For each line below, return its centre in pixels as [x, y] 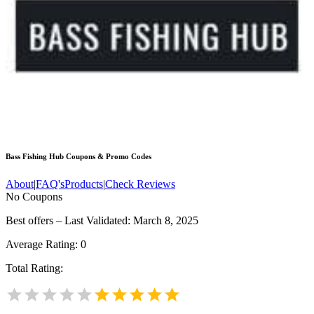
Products [84, 184]
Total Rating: [34, 268]
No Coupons [34, 197]
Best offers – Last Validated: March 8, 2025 [102, 221]
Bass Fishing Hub [35, 157]
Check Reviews [140, 184]
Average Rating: [43, 245]
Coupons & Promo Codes [108, 157]
